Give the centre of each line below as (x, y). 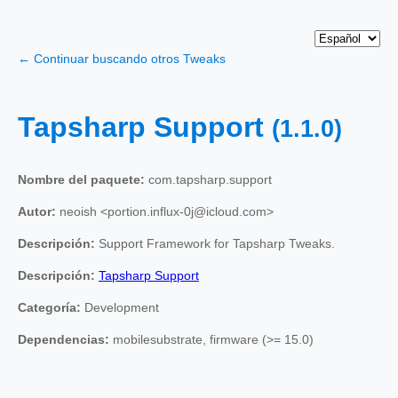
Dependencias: (64, 339)
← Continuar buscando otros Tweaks (122, 59)
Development (120, 307)
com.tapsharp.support (208, 179)
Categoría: (49, 307)
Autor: (37, 211)
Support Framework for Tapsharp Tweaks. (215, 243)
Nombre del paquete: (81, 179)
